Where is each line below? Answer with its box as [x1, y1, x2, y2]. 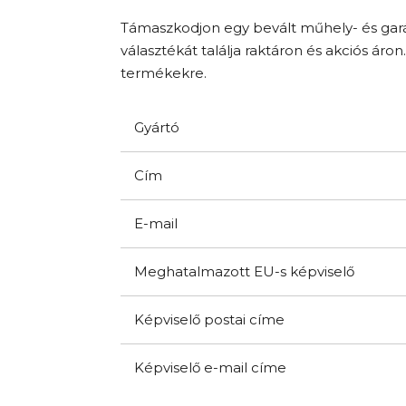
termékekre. [121, 63, 207, 82]
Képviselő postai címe [134, 310, 285, 328]
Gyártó [134, 118, 179, 136]
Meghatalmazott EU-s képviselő [134, 262, 354, 280]
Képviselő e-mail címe [134, 358, 286, 376]
